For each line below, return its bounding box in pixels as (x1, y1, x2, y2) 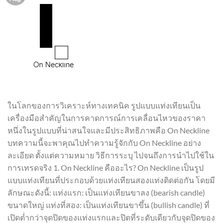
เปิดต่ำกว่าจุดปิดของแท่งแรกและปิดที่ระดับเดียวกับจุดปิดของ (7, 212, 215, 222)
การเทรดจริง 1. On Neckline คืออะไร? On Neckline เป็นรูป (7, 162, 204, 172)
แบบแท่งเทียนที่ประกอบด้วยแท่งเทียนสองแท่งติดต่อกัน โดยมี (7, 175, 215, 185)
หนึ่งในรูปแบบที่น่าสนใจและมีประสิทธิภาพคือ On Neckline (7, 125, 210, 135)
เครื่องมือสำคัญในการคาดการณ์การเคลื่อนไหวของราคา (7, 112, 206, 122)
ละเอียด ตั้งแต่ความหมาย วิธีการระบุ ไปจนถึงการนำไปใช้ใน (7, 150, 214, 160)
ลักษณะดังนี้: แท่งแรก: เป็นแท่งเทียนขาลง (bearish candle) (7, 187, 205, 197)
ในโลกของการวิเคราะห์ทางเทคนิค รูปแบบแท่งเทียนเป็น (7, 100, 201, 110)
